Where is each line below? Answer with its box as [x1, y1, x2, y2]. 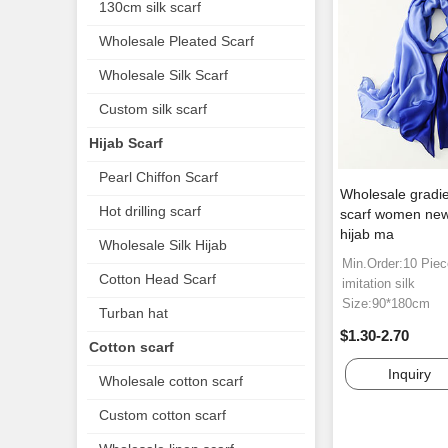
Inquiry [387, 366, 431, 383]
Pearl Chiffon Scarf [99, 169, 218, 185]
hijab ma [340, 226, 394, 243]
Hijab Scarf [89, 135, 163, 151]
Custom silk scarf [99, 101, 207, 117]
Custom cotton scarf [99, 407, 226, 423]
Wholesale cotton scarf [99, 373, 243, 389]
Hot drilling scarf [99, 203, 201, 219]
